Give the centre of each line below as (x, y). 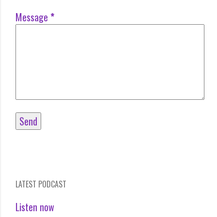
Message (33, 17)
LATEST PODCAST (41, 184)
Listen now (35, 207)
